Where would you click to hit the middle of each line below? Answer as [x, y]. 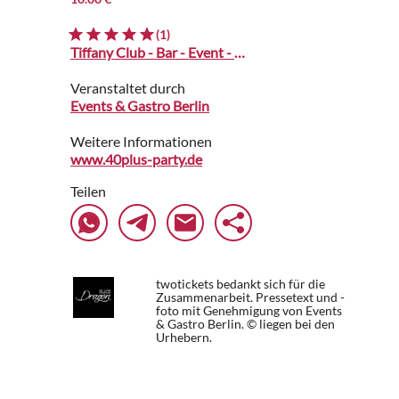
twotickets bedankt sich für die [240, 284]
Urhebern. [184, 338]
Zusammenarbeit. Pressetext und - [250, 297]
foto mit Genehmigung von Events [249, 311]
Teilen [88, 191]
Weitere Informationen [141, 142]
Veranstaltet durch [128, 88]
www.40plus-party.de [136, 159]
